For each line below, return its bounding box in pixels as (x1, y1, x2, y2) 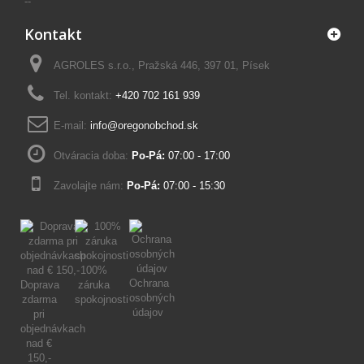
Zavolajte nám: (54, 180, 127, 193)
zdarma (21, 293, 57, 306)
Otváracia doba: (54, 149, 132, 162)
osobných (128, 292, 175, 305)
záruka (77, 279, 110, 292)
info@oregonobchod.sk (90, 119, 198, 132)
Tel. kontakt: (54, 89, 115, 102)
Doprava (20, 279, 59, 292)
